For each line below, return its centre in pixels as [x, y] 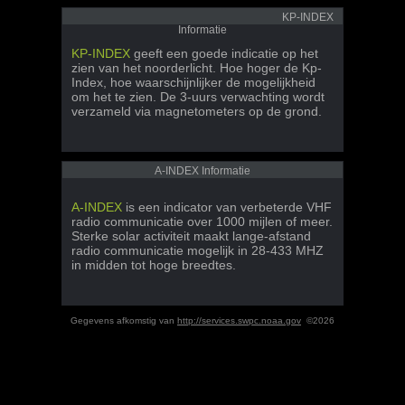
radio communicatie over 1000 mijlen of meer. [202, 221]
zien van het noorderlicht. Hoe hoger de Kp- [197, 68]
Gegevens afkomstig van [124, 320]
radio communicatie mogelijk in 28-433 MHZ [198, 250]
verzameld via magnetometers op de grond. [197, 111]
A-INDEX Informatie [202, 171]
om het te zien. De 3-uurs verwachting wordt [198, 97]
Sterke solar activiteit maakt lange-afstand [191, 236]
